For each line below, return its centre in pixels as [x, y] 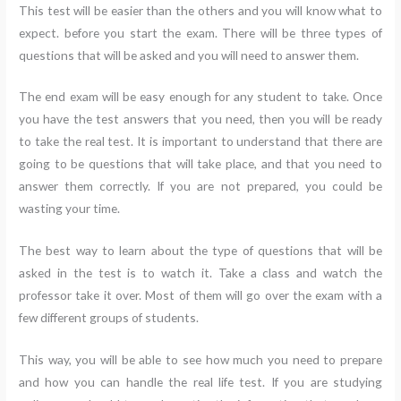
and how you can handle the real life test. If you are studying [200, 382]
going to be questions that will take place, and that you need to [200, 164]
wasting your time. [70, 209]
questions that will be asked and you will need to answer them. [189, 55]
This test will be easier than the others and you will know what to [200, 10]
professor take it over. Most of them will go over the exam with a [200, 295]
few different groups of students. [109, 318]
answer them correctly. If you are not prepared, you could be [200, 186]
